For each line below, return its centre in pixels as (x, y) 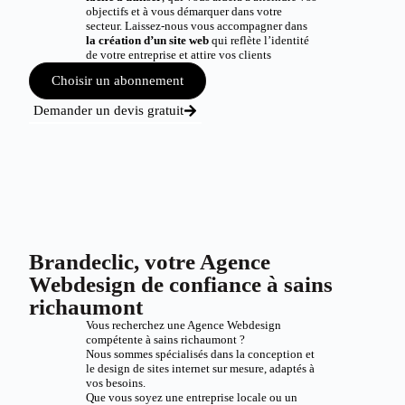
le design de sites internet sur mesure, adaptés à (200, 368)
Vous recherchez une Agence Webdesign (183, 325)
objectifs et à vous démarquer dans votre (184, 11)
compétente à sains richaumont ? (165, 339)
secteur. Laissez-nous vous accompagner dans (196, 26)
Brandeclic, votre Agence (150, 262)
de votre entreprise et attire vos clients (178, 55)
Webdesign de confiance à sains (181, 284)
